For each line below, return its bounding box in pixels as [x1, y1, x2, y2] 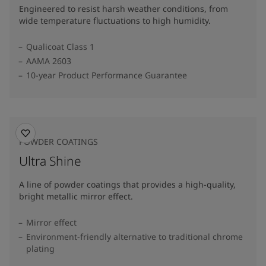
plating [26, 243, 55, 254]
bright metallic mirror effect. [19, 191, 133, 202]
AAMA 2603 [26, 55, 71, 66]
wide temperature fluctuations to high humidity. [19, 15, 211, 26]
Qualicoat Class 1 [26, 41, 94, 52]
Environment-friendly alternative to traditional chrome [26, 231, 243, 242]
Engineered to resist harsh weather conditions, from [19, 3, 228, 14]
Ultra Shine [19, 153, 81, 169]
